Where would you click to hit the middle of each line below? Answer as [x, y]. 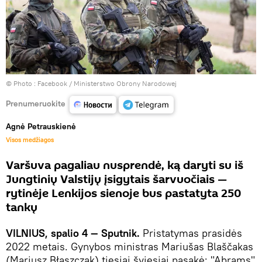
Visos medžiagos [30, 140]
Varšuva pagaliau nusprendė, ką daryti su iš [125, 166]
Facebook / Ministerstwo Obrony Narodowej [107, 84]
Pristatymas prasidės [191, 233]
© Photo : [22, 84]
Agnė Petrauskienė [41, 127]
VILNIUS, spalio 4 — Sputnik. [73, 233]
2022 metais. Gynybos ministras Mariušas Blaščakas [130, 247]
